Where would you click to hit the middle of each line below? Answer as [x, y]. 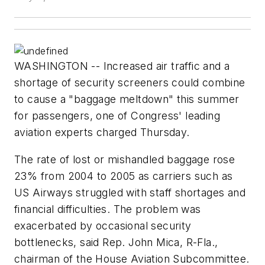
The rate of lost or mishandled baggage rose [125, 160]
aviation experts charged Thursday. [102, 132]
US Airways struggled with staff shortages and [130, 193]
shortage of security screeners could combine [130, 83]
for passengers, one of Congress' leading [117, 116]
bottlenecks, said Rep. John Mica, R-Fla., [116, 243]
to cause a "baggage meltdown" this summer [127, 99]
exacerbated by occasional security [103, 226]
